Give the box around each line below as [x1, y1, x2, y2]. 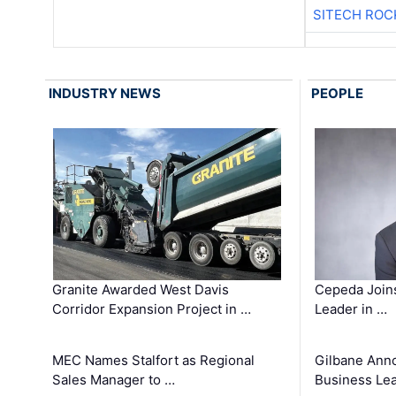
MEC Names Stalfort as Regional [52, 351, 255, 369]
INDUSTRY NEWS [49, 84, 162, 102]
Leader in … [314, 300, 387, 317]
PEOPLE [310, 84, 363, 102]
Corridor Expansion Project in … [52, 300, 252, 317]
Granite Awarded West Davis [52, 280, 230, 298]
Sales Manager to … [52, 370, 176, 388]
